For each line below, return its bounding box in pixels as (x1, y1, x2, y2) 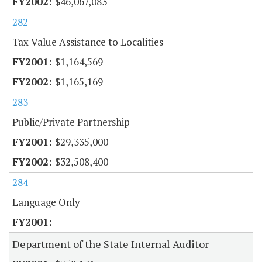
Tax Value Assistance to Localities (12, 35, 163, 49)
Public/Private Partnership (12, 115, 130, 129)
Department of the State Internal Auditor (12, 236, 209, 251)
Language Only (12, 195, 80, 209)
